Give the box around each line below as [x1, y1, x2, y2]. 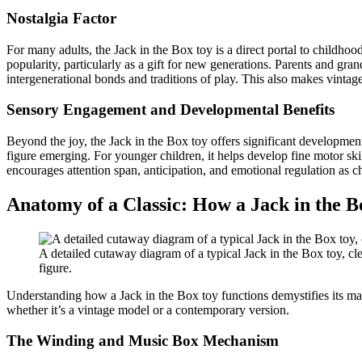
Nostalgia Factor [6, 9, 116, 27]
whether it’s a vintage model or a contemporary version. [6, 302, 289, 317]
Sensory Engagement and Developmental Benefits [6, 101, 335, 119]
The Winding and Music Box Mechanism [6, 332, 279, 350]
